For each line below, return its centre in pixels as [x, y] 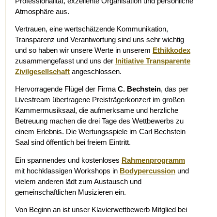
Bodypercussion [147, 170]
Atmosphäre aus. [42, 11]
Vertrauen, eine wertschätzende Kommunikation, [92, 29]
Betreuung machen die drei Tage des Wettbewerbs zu [99, 121]
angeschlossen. [96, 71]
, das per [175, 89]
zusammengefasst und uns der [65, 61]
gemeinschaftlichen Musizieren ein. [70, 192]
